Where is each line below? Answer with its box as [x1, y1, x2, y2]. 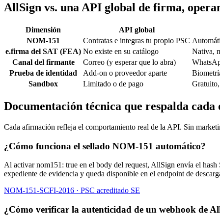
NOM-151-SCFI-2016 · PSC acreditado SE [4, 186, 140, 195]
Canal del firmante [12, 58, 75, 66]
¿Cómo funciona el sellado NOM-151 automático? [4, 140, 206, 151]
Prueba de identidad [9, 69, 77, 77]
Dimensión [26, 26, 61, 34]
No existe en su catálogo [83, 47, 159, 55]
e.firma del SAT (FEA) [5, 47, 81, 55]
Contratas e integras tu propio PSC [83, 36, 190, 45]
